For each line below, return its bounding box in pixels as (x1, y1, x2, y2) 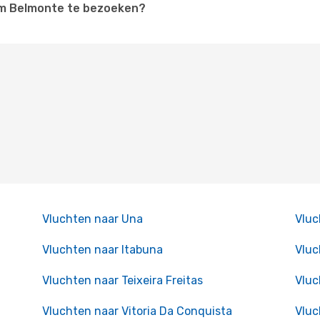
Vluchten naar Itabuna (41, 243, 163, 256)
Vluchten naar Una (41, 212, 143, 226)
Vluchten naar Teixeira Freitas (41, 274, 203, 287)
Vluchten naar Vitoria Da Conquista (41, 304, 232, 318)
